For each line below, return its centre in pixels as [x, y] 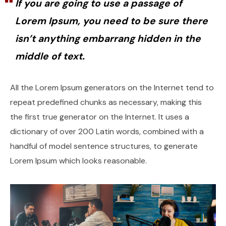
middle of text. [50, 56]
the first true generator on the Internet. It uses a [100, 117]
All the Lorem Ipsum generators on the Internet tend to [112, 88]
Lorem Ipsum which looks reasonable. [78, 161]
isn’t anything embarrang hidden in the [108, 39]
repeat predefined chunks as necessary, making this [106, 102]
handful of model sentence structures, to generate [104, 146]
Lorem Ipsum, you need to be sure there [111, 21]
